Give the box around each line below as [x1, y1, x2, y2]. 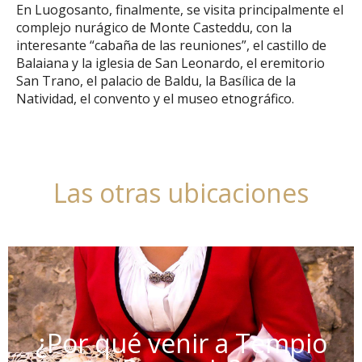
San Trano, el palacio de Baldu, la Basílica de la [16, 72, 296, 90]
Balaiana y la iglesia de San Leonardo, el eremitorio [16, 54, 325, 73]
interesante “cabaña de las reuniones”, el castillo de [16, 36, 326, 55]
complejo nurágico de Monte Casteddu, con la [16, 19, 292, 37]
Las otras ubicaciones [53, 175, 309, 211]
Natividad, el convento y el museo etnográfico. [16, 90, 294, 108]
